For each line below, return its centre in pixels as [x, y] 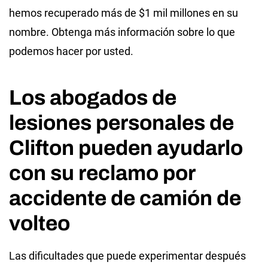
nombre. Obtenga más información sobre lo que [122, 32]
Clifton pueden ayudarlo [126, 147]
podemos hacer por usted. [71, 51]
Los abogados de [93, 97]
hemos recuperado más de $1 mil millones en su [124, 13]
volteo [39, 223]
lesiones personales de [121, 122]
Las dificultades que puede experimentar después [127, 255]
